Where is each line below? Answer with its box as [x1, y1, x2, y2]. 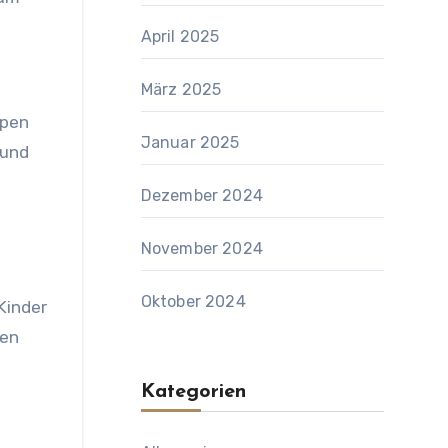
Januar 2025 [140, 133, 240, 152]
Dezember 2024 [140, 186, 264, 205]
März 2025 [140, 80, 222, 99]
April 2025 [140, 27, 220, 46]
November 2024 [140, 239, 264, 258]
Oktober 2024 [140, 292, 246, 311]
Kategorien [140, 382, 246, 402]
